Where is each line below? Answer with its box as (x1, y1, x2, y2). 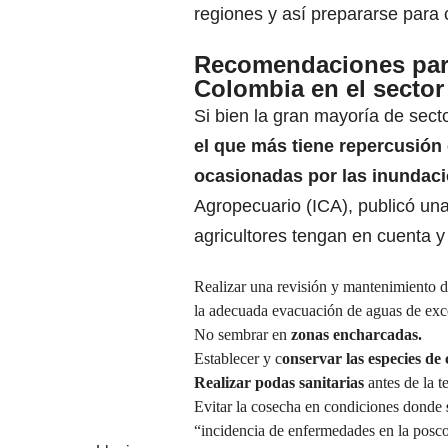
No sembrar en (194, 326, 291, 344)
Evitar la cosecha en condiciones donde (194, 398, 442, 416)
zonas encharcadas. (291, 326, 422, 344)
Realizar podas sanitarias (194, 374, 368, 392)
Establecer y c (194, 350, 282, 368)
